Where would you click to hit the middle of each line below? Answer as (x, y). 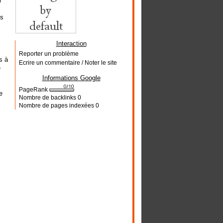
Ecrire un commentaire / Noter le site (68, 63)
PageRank (34, 90)
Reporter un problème (49, 54)
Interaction (71, 44)
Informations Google (71, 78)
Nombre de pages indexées (57, 106)
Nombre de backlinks (48, 98)
